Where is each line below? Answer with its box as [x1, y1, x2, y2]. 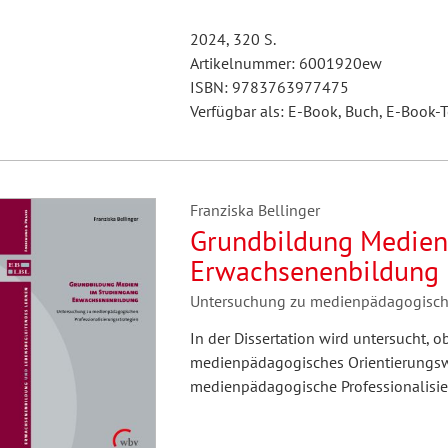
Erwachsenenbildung [189, 252, 439, 289]
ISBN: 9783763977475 [189, 77, 349, 97]
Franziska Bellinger [189, 200, 320, 220]
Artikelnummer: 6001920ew [189, 53, 382, 73]
